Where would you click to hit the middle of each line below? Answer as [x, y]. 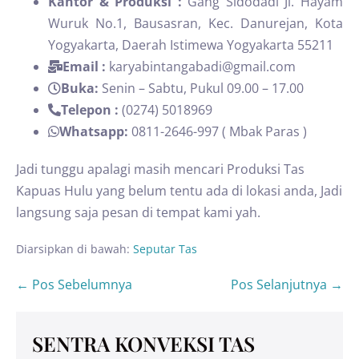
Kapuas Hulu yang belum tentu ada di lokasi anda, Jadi [179, 191]
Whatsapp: [95, 131]
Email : [86, 67]
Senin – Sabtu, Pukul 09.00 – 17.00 [203, 88]
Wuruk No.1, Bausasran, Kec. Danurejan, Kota [196, 23]
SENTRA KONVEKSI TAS [143, 343]
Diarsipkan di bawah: [73, 249]
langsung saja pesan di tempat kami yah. [138, 212]
